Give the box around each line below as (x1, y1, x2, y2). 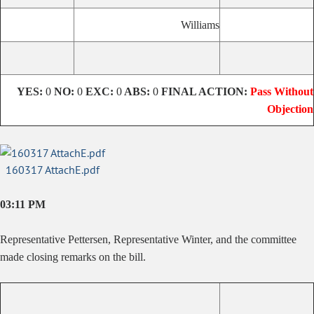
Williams (181, 19, 219, 31)
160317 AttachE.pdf (6, 163, 100, 177)
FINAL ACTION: (158, 86, 250, 97)
